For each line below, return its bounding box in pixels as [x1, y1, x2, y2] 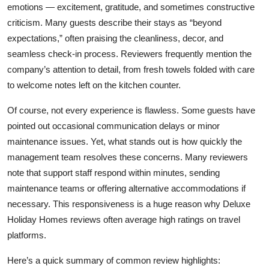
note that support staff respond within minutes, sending [7, 168, 220, 178]
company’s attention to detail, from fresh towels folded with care [7, 64, 255, 75]
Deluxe [223, 199, 250, 210]
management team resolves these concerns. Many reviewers [7, 152, 248, 163]
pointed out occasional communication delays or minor [7, 121, 220, 131]
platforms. [7, 230, 46, 241]
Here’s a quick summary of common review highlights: [7, 255, 220, 266]
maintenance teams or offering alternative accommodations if [7, 183, 246, 194]
